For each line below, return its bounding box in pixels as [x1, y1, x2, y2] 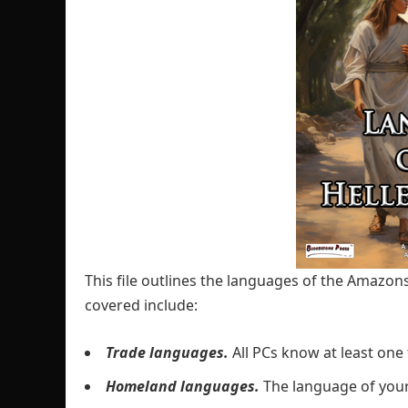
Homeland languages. [106, 376, 263, 396]
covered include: [85, 295, 198, 315]
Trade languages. [106, 342, 229, 362]
